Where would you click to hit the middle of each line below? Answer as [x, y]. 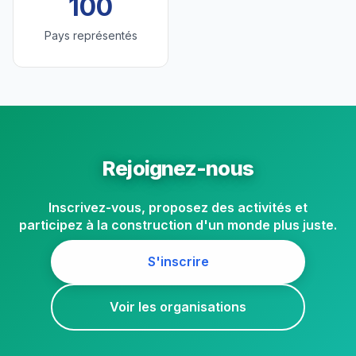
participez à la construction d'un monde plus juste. [178, 225]
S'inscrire [178, 261]
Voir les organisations [178, 307]
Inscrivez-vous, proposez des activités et [178, 207]
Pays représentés [91, 35]
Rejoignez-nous [178, 168]
